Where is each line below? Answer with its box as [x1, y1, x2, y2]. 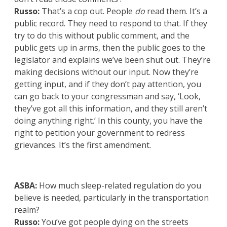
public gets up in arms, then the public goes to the [14, 42, 205, 54]
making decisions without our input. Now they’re [14, 66, 199, 78]
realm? [14, 204, 40, 216]
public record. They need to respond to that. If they [14, 18, 207, 29]
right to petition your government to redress [14, 127, 185, 139]
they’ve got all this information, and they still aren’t [14, 103, 207, 115]
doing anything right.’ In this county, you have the [14, 115, 203, 127]
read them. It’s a [145, 6, 207, 17]
